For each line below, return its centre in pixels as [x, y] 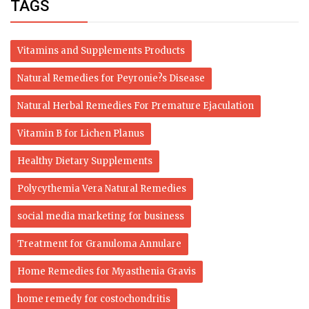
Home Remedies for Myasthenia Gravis [107, 272]
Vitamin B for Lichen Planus [81, 134]
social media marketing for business [101, 217]
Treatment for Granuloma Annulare [99, 244]
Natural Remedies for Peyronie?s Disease [111, 79]
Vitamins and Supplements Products [101, 51]
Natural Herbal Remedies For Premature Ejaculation [136, 106]
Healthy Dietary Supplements [85, 161]
